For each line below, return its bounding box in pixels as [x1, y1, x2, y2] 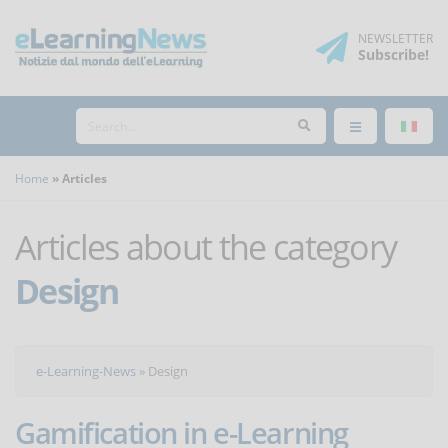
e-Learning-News [36, 362, 136, 380]
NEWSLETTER [358, 30, 433, 47]
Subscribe [358, 45, 425, 64]
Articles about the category [15, 224, 397, 270]
